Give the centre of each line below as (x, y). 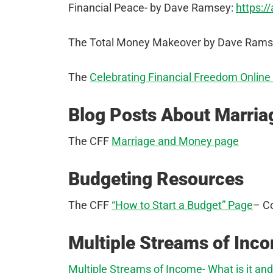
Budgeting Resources (156, 179)
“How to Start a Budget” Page (182, 205)
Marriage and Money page (175, 141)
